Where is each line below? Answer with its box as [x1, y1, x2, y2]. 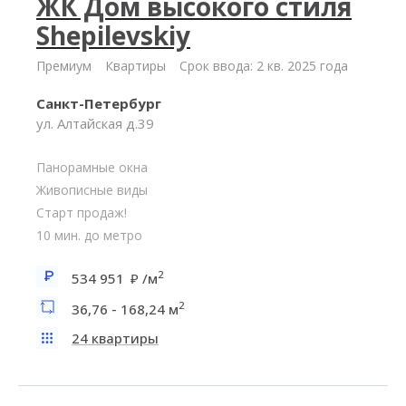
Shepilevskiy [36, 18, 190, 53]
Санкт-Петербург [36, 94, 161, 112]
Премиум [36, 57, 92, 74]
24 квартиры [72, 329, 159, 347]
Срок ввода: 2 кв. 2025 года [179, 57, 348, 74]
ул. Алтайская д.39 [36, 114, 154, 132]
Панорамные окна [36, 159, 148, 176]
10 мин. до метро [36, 227, 142, 244]
